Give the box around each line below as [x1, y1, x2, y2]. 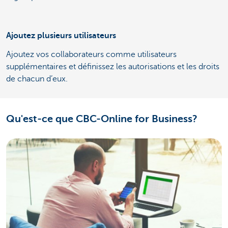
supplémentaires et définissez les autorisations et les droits [6, 62, 219, 71]
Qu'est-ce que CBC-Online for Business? [6, 112, 197, 125]
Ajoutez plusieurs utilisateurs [6, 31, 116, 40]
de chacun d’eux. [6, 74, 68, 83]
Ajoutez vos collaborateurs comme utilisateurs [6, 49, 177, 59]
